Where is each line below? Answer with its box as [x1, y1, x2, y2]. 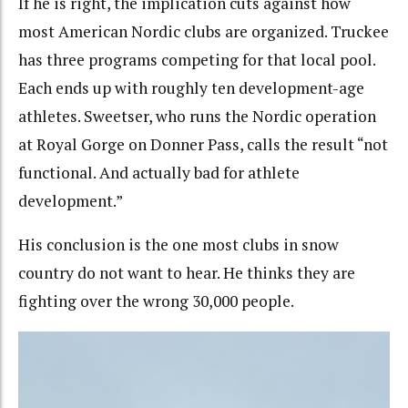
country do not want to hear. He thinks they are [18, 262, 355, 284]
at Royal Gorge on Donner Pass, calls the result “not [18, 133, 388, 155]
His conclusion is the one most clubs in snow [18, 234, 339, 256]
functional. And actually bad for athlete [18, 161, 300, 183]
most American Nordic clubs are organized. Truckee [18, 20, 389, 42]
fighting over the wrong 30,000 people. [18, 291, 294, 312]
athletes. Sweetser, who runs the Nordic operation [18, 105, 376, 127]
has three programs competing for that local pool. [18, 48, 375, 70]
